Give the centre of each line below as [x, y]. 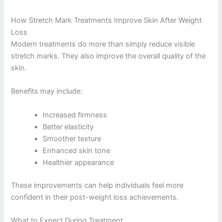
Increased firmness [75, 115]
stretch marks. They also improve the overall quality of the [109, 56]
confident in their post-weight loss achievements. [95, 197]
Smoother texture [72, 139]
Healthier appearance [79, 162]
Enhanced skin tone [77, 150]
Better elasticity [68, 127]
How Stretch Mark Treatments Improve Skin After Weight [107, 20]
